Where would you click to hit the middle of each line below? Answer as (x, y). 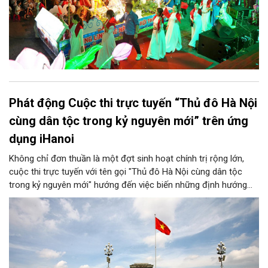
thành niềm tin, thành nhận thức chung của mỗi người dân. (123, 211)
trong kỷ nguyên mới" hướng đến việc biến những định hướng (128, 185)
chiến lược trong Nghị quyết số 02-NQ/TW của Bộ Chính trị (124, 198)
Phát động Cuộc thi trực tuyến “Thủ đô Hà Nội (133, 103)
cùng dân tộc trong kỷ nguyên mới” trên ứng (129, 121)
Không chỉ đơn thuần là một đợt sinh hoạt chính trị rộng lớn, (127, 158)
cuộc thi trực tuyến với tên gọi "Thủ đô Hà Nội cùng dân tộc (126, 171)
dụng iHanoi (42, 138)
